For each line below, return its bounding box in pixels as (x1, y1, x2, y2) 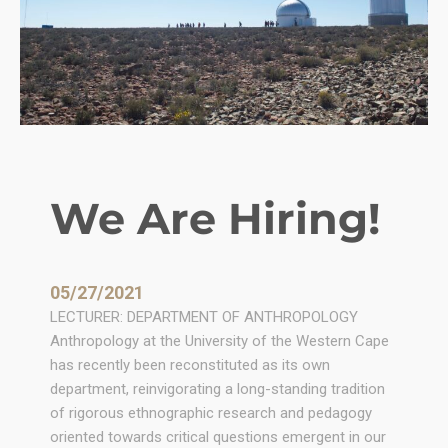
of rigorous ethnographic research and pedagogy (50, 404, 372, 423)
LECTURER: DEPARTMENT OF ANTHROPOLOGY (50, 308, 358, 327)
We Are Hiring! (50, 191, 380, 245)
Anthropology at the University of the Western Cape (50, 332, 389, 351)
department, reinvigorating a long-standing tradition (50, 380, 385, 399)
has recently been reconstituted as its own (50, 356, 330, 375)
